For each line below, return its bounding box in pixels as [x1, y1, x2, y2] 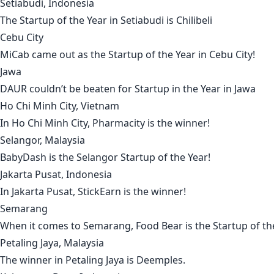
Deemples [136, 253, 183, 267]
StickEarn [78, 185, 121, 199]
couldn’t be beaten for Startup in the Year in [27, 82, 234, 96]
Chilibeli [176, 13, 212, 28]
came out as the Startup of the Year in [29, 48, 209, 62]
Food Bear [136, 219, 183, 233]
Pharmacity [92, 116, 145, 130]
